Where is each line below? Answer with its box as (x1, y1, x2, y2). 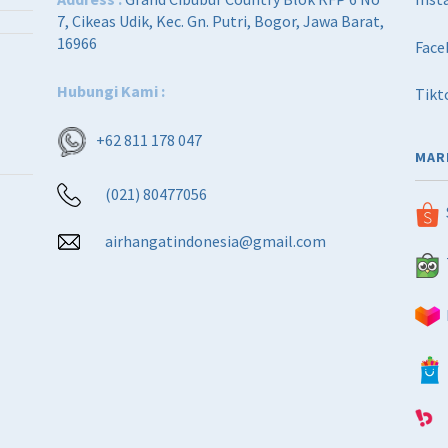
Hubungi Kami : (56, 80, 165, 101)
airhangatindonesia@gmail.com (104, 231, 326, 252)
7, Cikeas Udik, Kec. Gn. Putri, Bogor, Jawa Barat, (56, 11, 384, 31)
